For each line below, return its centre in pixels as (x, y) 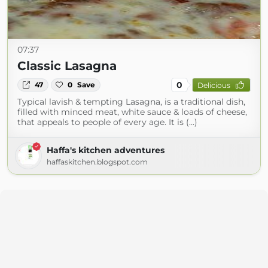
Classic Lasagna (67, 66)
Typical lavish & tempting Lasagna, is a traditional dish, (131, 102)
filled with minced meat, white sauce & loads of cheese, (132, 112)
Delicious (214, 85)
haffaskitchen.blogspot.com (97, 162)
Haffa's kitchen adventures (106, 150)
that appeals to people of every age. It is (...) (107, 122)
